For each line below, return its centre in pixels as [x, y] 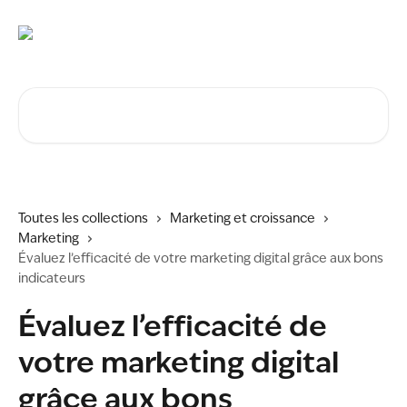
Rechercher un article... [100, 97]
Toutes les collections [83, 219]
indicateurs [52, 279]
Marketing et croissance [243, 219]
